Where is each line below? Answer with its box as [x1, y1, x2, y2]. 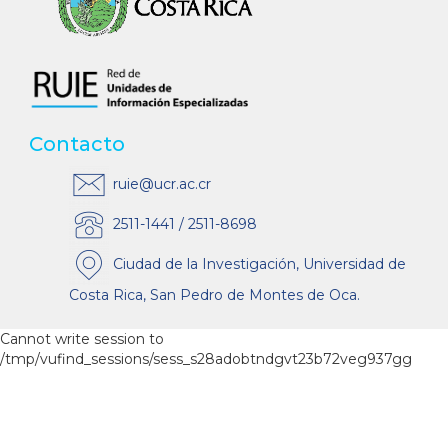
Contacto [29, 132, 125, 157]
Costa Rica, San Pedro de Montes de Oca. [69, 286, 360, 305]
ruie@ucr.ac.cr [109, 174, 211, 193]
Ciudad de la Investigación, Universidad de [109, 254, 406, 273]
